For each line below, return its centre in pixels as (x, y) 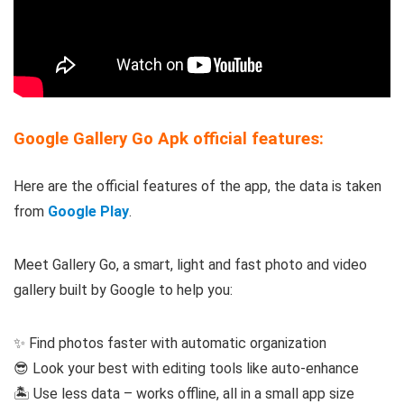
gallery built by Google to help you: (123, 290)
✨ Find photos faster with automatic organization (170, 344)
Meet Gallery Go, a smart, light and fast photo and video (190, 265)
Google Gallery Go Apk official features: (169, 139)
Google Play (88, 212)
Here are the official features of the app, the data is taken (197, 187)
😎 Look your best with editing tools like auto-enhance (186, 369)
